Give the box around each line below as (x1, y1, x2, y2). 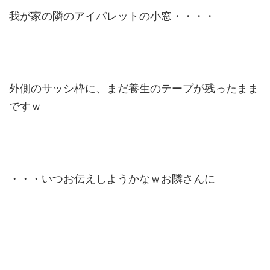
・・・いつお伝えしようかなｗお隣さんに (9, 172, 215, 185)
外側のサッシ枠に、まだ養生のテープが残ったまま (9, 81, 259, 95)
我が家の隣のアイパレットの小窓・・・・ (9, 9, 215, 22)
